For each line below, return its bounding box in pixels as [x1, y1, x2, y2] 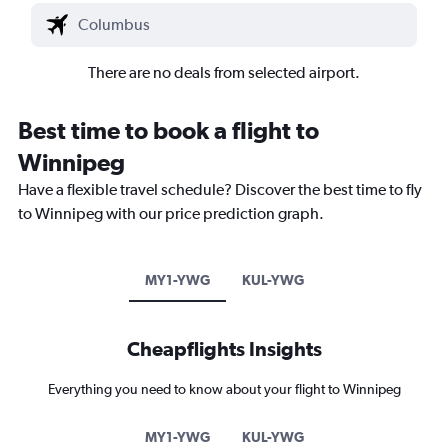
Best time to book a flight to [18, 115, 319, 144]
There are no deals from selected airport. [88, 62, 360, 82]
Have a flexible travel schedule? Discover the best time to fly [18, 179, 422, 199]
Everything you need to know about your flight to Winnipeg [47, 380, 401, 397]
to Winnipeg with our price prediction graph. [18, 203, 324, 223]
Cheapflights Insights [126, 336, 322, 360]
